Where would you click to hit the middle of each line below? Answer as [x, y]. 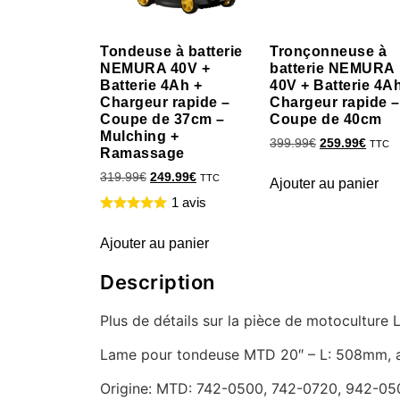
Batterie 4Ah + [151, 85]
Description [158, 282]
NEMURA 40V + [155, 68]
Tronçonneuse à [328, 51]
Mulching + [139, 136]
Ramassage [142, 153]
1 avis [189, 202]
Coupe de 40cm [326, 119]
